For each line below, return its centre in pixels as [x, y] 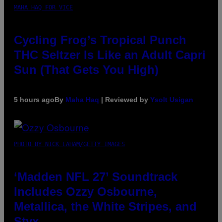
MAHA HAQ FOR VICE [43, 7]
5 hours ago [34, 99]
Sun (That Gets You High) [86, 69]
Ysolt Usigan [172, 99]
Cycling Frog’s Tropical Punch [100, 40]
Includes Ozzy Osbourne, [85, 191]
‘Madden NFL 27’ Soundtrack [96, 176]
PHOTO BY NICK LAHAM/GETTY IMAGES [69, 144]
